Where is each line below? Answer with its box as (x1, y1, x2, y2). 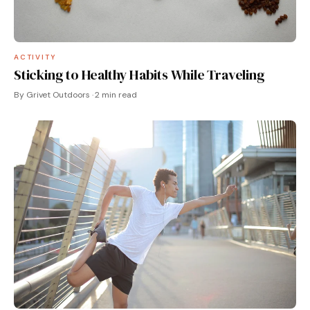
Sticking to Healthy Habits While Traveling (14, 64, 265, 84)
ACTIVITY (14, 52, 57, 62)
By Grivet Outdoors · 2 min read (14, 89, 137, 100)
